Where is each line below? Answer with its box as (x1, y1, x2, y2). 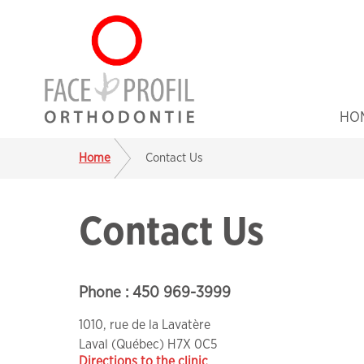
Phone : (79, 284, 132, 301)
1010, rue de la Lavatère (79, 318, 210, 331)
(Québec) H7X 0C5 (108, 337, 217, 351)
